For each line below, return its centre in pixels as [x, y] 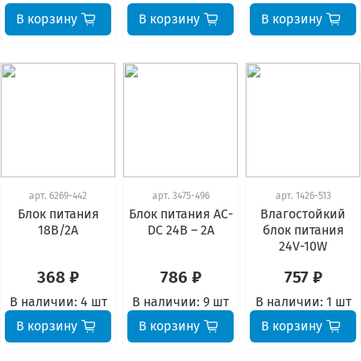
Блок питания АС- [180, 214]
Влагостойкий [303, 214]
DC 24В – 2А [180, 230]
